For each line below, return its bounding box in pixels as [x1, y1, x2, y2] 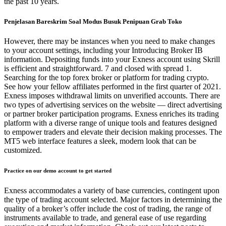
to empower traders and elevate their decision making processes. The [4, 127, 222, 136]
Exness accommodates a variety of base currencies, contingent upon [4, 186, 219, 195]
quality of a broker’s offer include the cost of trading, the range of [4, 204, 211, 213]
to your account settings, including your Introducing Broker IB [4, 45, 203, 54]
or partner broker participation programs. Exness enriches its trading [4, 109, 219, 118]
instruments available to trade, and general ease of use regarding [4, 213, 206, 222]
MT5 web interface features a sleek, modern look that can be [4, 136, 196, 145]
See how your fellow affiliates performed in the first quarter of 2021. [4, 82, 221, 91]
